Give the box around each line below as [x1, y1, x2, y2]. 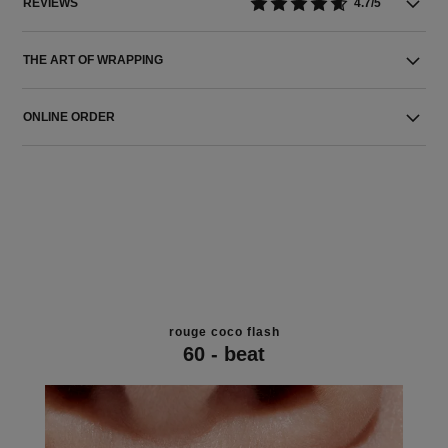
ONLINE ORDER [23, 110, 116, 124]
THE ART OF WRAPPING [23, 53, 164, 67]
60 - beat [183, 342, 265, 365]
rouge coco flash [168, 324, 280, 339]
